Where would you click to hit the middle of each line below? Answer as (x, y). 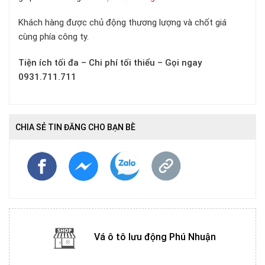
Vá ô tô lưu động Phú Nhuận (155, 237)
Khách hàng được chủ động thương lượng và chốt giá (122, 22)
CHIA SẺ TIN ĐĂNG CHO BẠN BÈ (75, 127)
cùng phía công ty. (54, 37)
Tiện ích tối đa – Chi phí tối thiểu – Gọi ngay (110, 62)
